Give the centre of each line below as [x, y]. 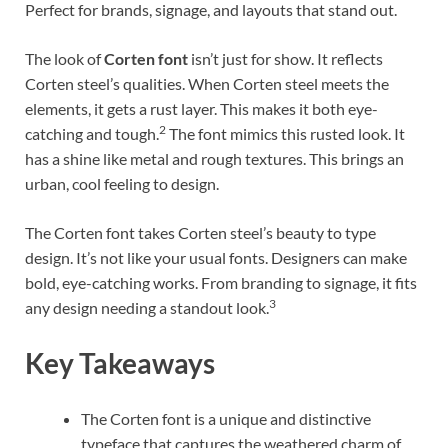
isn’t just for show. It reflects [285, 58]
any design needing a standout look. [147, 307]
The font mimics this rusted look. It [285, 133]
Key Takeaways [120, 363]
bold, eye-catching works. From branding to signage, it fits [221, 282]
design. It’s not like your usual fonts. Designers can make [216, 257]
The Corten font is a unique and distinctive [226, 419]
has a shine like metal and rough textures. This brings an [214, 158]
